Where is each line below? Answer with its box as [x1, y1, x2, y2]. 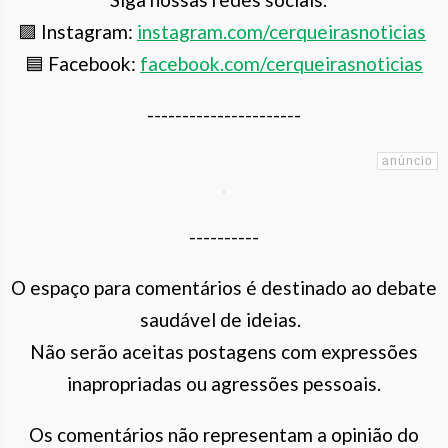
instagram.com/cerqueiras [137, 20, 359, 44]
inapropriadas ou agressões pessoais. [67, 371, 381, 395]
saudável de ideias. [139, 307, 309, 331]
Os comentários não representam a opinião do [29, 422, 419, 446]
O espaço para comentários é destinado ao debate [11, 275, 437, 299]
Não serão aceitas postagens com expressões [30, 339, 418, 363]
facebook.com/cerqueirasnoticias [140, 52, 423, 76]
